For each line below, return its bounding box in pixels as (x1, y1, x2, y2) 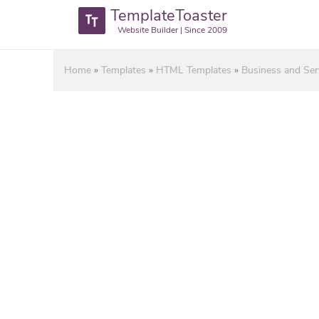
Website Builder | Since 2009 (117, 24, 227, 36)
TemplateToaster (110, 5, 227, 26)
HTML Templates (156, 63, 231, 77)
